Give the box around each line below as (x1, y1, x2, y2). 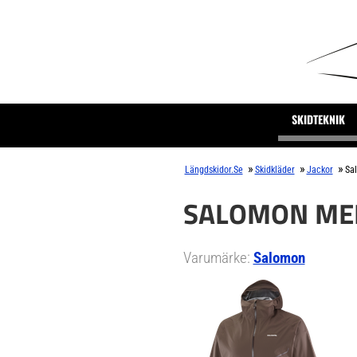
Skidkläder (254, 164, 295, 175)
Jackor (306, 164, 333, 175)
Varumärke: (182, 249, 253, 267)
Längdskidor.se (184, 164, 243, 175)
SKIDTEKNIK (291, 111, 345, 127)
